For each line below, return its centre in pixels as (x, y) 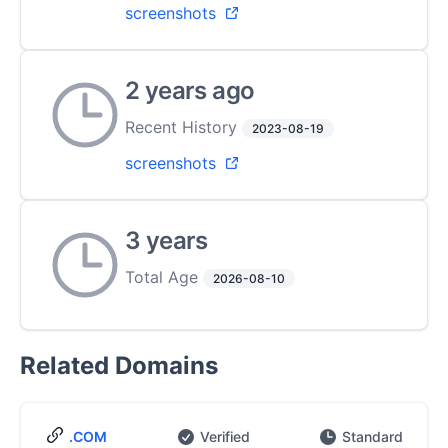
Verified (224, 436)
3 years (166, 240)
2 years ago (190, 90)
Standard (372, 436)
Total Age (164, 277)
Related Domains (119, 365)
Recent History (183, 127)
